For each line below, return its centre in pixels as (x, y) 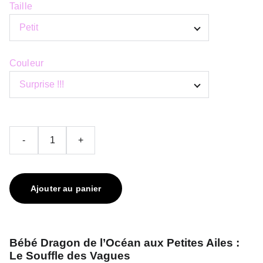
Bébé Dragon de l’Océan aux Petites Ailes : (124, 243)
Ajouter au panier (66, 188)
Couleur (27, 63)
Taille (21, 6)
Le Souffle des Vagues (70, 256)
